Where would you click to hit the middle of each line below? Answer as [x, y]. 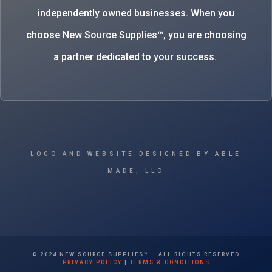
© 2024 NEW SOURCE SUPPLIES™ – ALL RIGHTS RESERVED [136, 254]
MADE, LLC [136, 171]
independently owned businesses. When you [136, 13]
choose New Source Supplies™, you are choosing [136, 35]
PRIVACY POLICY [92, 262]
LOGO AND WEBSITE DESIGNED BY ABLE [136, 154]
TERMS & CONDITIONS [170, 262]
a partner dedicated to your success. [136, 56]
